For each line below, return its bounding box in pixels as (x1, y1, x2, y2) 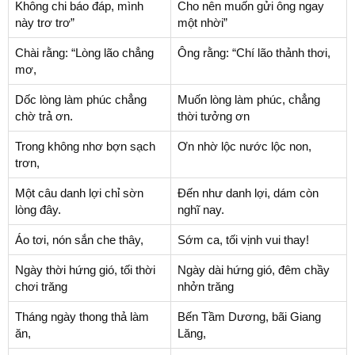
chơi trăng (15, 279, 67, 293)
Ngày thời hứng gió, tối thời (15, 262, 155, 277)
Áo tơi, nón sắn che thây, (15, 232, 143, 246)
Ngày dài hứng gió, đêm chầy (177, 262, 330, 277)
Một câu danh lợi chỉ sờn (15, 185, 143, 200)
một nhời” (177, 15, 227, 29)
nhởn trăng (177, 279, 234, 293)
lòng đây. (15, 202, 61, 216)
